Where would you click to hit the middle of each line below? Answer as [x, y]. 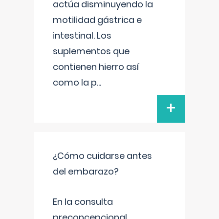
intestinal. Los [82, 35]
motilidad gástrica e [97, 20]
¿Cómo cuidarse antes [102, 156]
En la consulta [83, 202]
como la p [75, 82]
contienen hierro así [96, 67]
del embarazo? [86, 171]
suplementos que [91, 51]
